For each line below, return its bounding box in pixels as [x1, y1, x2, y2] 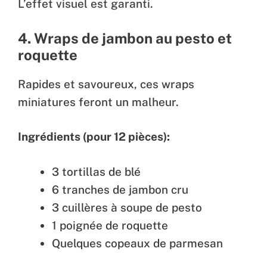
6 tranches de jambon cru [52, 182, 188, 196]
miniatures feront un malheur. [18, 95, 179, 108]
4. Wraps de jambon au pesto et [18, 29, 232, 46]
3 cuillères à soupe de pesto [52, 200, 202, 214]
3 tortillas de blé [52, 164, 141, 178]
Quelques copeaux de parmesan [52, 236, 223, 250]
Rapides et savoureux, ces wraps [18, 77, 194, 91]
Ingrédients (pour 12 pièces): [18, 130, 170, 144]
